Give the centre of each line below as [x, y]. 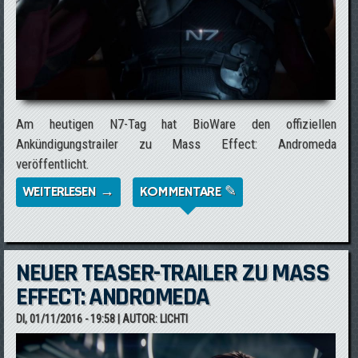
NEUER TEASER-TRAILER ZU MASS [173, 273]
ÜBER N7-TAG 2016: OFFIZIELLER [206, 192]
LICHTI [174, 319]
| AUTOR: [138, 319]
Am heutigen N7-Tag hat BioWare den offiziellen [176, 124]
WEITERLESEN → [68, 192]
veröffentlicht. [53, 164]
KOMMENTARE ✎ [187, 192]
